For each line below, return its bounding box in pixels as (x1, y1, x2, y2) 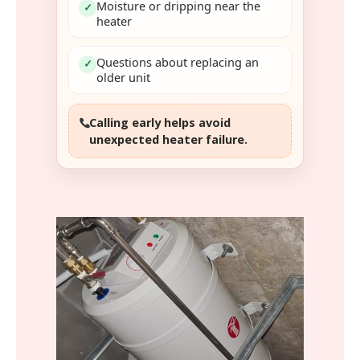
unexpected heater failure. (89, 131, 247, 147)
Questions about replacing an (96, 53, 259, 70)
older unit (96, 68, 150, 85)
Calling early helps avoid (89, 114, 231, 130)
